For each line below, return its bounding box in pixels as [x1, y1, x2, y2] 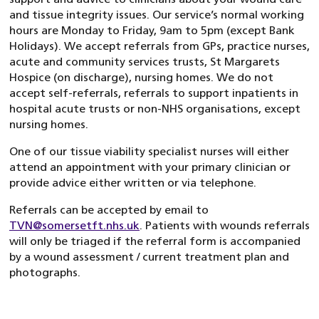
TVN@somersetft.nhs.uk [9, 219, 140, 232]
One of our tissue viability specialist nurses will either [9, 145, 289, 158]
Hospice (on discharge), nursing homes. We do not [9, 70, 273, 84]
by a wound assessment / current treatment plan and [9, 250, 289, 263]
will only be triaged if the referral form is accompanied [9, 234, 300, 248]
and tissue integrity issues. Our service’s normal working [9, 8, 304, 21]
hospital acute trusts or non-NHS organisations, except [9, 102, 300, 115]
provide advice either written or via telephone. [9, 176, 256, 189]
